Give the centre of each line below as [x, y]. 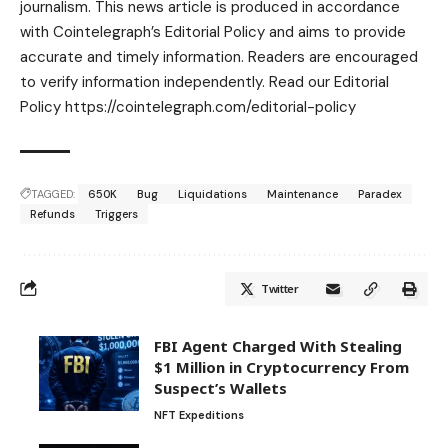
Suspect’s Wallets [220, 387]
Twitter [279, 288]
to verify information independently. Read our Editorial [204, 81]
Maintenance [302, 193]
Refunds [52, 213]
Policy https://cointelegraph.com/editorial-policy [188, 106]
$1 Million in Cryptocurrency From [281, 366]
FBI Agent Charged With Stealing [278, 345]
